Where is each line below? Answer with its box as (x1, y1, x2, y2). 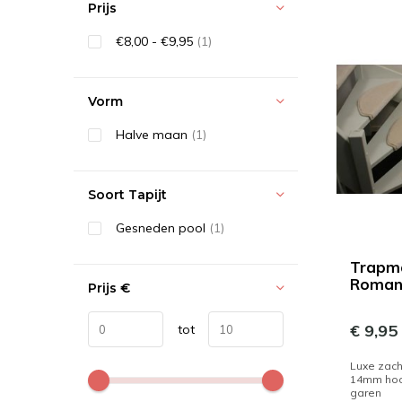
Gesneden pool (116, 220, 209, 236)
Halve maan (116, 127, 191, 143)
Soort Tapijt (88, 187, 167, 203)
